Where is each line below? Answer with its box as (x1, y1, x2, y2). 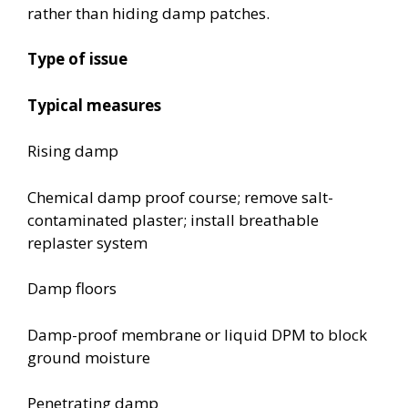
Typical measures (27, 94, 161, 116)
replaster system (27, 231, 148, 253)
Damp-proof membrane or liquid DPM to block (27, 323, 367, 345)
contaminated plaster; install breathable (27, 209, 319, 230)
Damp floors (27, 278, 117, 299)
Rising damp (27, 140, 118, 161)
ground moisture (27, 346, 150, 368)
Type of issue (27, 48, 127, 69)
